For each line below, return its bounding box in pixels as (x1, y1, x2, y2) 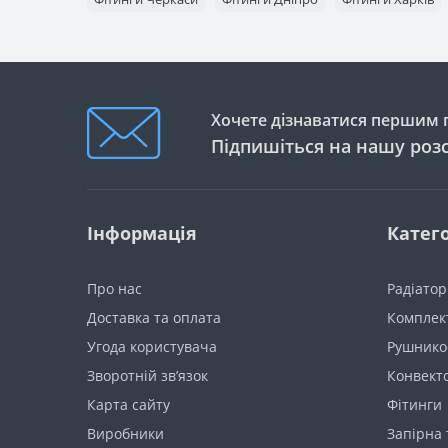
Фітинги (387, 394, 442, 414)
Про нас (87, 278, 142, 298)
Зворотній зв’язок (87, 365, 208, 385)
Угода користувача (87, 336, 217, 356)
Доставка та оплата (87, 307, 221, 327)
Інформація (87, 220, 197, 245)
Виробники (87, 423, 164, 443)
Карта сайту (87, 394, 170, 414)
